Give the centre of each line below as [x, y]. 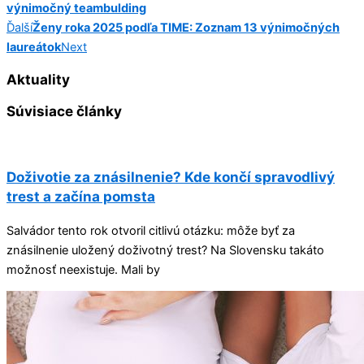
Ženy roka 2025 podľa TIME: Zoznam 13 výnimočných [186, 28]
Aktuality [38, 80]
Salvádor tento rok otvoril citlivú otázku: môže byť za [151, 230]
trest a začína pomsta [81, 197]
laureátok [34, 48]
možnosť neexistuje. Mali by [83, 269]
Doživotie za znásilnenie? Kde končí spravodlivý [171, 177]
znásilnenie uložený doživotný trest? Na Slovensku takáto [165, 250]
